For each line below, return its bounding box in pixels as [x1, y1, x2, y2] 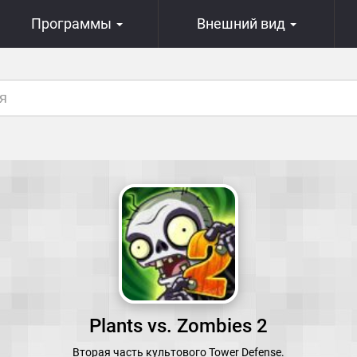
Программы [30, 15, 115, 32]
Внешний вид [196, 15, 288, 32]
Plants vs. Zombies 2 [89, 315, 268, 337]
